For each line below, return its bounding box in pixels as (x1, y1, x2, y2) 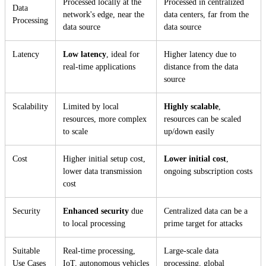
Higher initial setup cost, (63, 154, 145, 163)
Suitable (12, 246, 40, 255)
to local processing (63, 218, 125, 228)
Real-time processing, (63, 246, 135, 255)
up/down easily (164, 126, 214, 136)
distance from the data (164, 62, 238, 71)
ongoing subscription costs (164, 166, 252, 176)
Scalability (12, 102, 48, 111)
